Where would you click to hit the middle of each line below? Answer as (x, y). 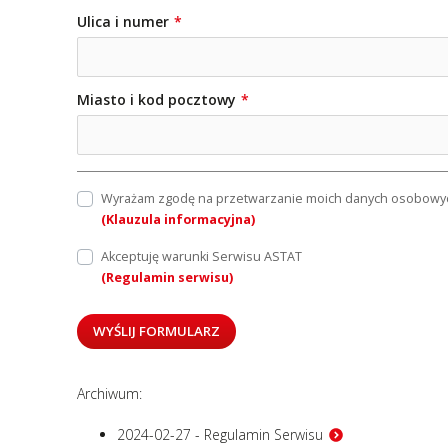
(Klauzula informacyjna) (178, 219)
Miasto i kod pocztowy (156, 99)
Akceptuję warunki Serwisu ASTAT (201, 256)
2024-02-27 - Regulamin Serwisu (220, 434)
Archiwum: (109, 393)
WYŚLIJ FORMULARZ (156, 331)
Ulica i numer (123, 21)
